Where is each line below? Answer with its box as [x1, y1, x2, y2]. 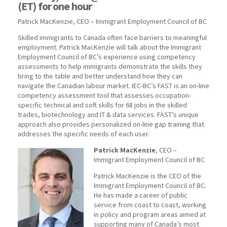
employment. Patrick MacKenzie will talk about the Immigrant [18, 43, 201, 52]
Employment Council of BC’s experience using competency [18, 52, 196, 62]
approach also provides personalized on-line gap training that [18, 120, 204, 129]
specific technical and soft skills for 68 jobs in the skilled [18, 100, 187, 110]
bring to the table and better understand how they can [18, 71, 182, 81]
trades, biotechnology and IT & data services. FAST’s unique [18, 110, 199, 120]
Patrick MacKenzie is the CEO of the [94, 171, 201, 181]
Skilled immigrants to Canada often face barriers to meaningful [18, 33, 207, 43]
